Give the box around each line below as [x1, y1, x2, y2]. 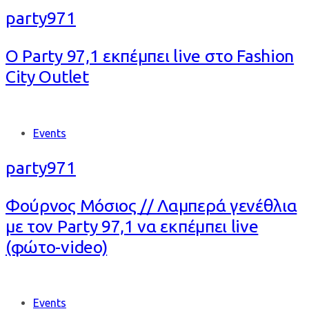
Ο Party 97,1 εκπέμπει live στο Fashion [6, 46, 295, 66]
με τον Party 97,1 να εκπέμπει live [6, 216, 259, 236]
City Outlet [6, 66, 89, 86]
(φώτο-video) [6, 237, 108, 257]
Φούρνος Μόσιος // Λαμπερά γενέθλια [6, 195, 297, 215]
